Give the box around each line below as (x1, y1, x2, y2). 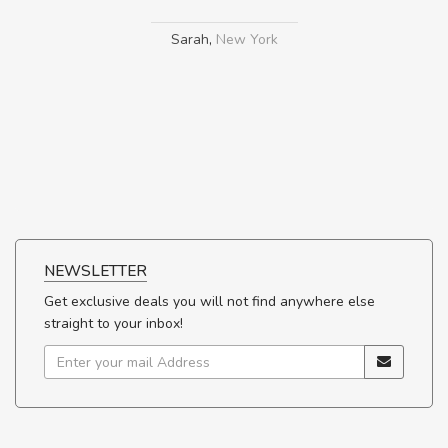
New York (215, 30, 278, 50)
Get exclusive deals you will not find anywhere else (44, 292, 375, 312)
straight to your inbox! (44, 314, 183, 334)
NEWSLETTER (44, 260, 147, 282)
